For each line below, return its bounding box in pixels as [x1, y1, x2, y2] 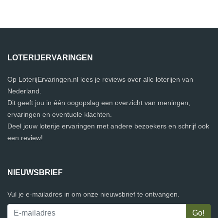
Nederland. [7, 87, 41, 95]
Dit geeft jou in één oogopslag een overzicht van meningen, [7, 99, 190, 107]
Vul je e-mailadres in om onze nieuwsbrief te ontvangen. [7, 190, 180, 198]
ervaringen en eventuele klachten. [7, 110, 112, 118]
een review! [7, 134, 43, 142]
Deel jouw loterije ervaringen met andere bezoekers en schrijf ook [7, 122, 209, 130]
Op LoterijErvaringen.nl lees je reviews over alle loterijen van [7, 75, 193, 83]
